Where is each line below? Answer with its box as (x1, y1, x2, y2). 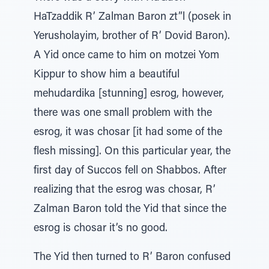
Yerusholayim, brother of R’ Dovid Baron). (34, 31, 230, 42)
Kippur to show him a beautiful (34, 70, 180, 80)
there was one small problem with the (34, 108, 212, 119)
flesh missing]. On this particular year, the (34, 147, 231, 157)
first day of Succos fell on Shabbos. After (34, 166, 226, 177)
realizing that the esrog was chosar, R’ (34, 185, 216, 196)
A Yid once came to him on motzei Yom (34, 50, 219, 61)
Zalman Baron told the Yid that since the (34, 204, 226, 215)
